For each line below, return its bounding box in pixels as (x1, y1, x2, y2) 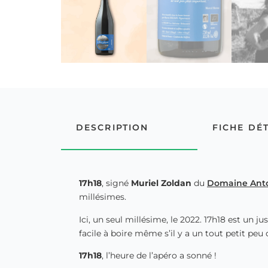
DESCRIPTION (76, 122, 149, 133)
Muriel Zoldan (129, 178, 191, 189)
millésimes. (79, 191, 126, 203)
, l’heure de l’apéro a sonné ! (102, 250, 217, 261)
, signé (102, 178, 129, 189)
